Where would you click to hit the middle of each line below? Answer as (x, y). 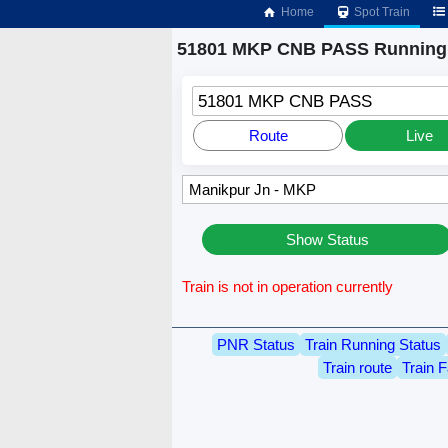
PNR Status (256, 344)
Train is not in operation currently (288, 287)
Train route (357, 367)
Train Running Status (373, 344)
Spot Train (381, 12)
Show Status (327, 240)
